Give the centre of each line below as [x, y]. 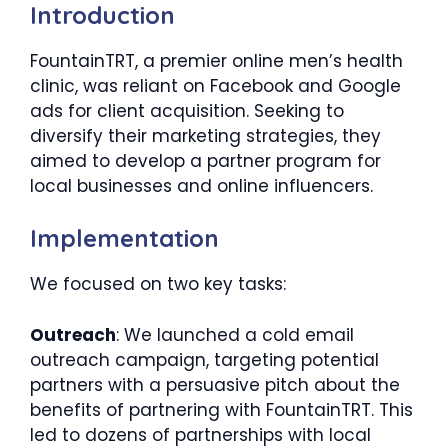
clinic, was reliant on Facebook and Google [215, 85]
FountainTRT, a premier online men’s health [216, 60]
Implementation [124, 238]
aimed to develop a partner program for [205, 160]
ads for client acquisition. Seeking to [187, 110]
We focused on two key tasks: [158, 284]
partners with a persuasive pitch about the [215, 384]
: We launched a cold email [235, 334]
